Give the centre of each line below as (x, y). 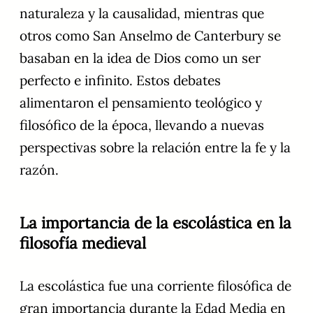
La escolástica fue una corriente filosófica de (155, 286)
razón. (39, 170)
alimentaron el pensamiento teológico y (141, 103)
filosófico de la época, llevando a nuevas (142, 125)
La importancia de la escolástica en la (155, 223)
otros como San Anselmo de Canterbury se (150, 36)
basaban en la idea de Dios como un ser (140, 58)
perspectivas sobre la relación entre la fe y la (155, 148)
